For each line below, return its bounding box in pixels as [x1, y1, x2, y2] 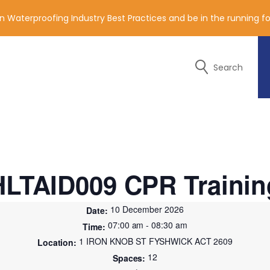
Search [213, 61, 243, 74]
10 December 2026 [110, 203, 184, 215]
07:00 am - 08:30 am [107, 219, 188, 231]
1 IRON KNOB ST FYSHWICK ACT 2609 [79, 234, 233, 247]
